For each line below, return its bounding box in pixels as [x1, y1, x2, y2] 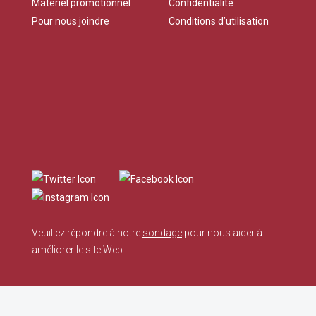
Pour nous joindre [32, 16, 109, 27]
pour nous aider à [182, 227, 262, 238]
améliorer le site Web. [32, 244, 125, 255]
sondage [142, 227, 182, 238]
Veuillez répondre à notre [32, 227, 142, 238]
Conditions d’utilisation [169, 16, 269, 27]
